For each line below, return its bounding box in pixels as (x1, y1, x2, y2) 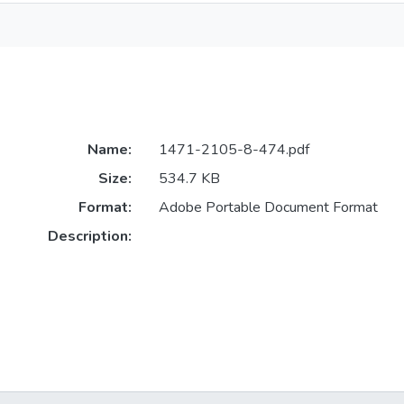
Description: (47, 226, 132, 247)
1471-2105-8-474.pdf (158, 140, 309, 161)
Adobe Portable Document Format (158, 197, 378, 218)
